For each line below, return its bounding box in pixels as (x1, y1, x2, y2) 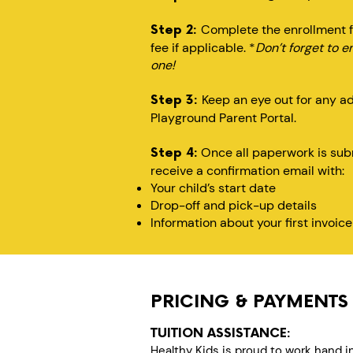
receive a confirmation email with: (150, 162, 344, 179)
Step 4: (150, 146, 198, 161)
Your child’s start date (150, 180, 276, 196)
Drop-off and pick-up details (150, 197, 317, 214)
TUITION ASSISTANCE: (150, 326, 291, 341)
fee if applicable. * (150, 39, 255, 56)
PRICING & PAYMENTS (150, 292, 348, 313)
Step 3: (150, 93, 202, 108)
